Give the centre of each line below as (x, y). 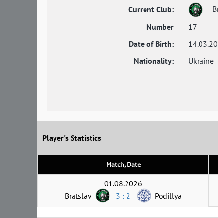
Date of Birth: (151, 44)
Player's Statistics (72, 138)
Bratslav (78, 195)
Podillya (168, 195)
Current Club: (151, 9)
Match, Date (123, 164)
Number (160, 27)
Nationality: (154, 61)
